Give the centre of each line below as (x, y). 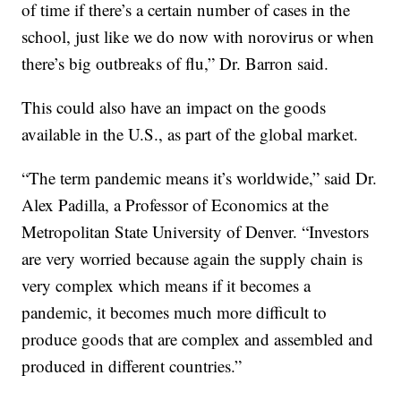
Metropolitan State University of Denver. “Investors (196, 232)
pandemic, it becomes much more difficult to (175, 312)
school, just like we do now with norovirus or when (198, 37)
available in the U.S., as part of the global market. (190, 134)
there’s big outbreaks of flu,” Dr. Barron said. (175, 64)
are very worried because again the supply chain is (192, 259)
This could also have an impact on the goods (174, 107)
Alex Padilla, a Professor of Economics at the (175, 205)
